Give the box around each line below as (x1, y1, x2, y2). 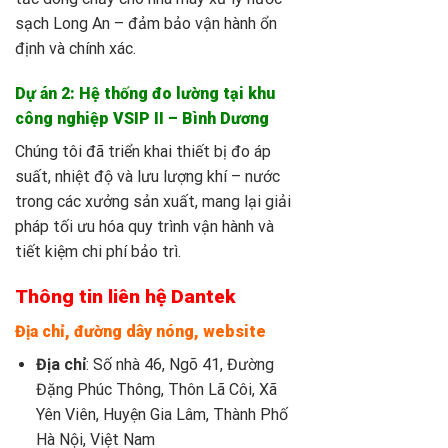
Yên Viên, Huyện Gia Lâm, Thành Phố (35, 404, 288, 424)
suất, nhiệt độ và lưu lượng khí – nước (15, 167, 280, 187)
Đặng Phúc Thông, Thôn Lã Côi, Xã (35, 379, 277, 399)
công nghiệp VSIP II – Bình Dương (15, 109, 269, 129)
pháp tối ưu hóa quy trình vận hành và (15, 217, 274, 237)
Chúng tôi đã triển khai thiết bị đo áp (15, 142, 271, 162)
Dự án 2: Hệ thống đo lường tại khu (15, 84, 275, 104)
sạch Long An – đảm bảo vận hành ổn (15, 13, 277, 33)
